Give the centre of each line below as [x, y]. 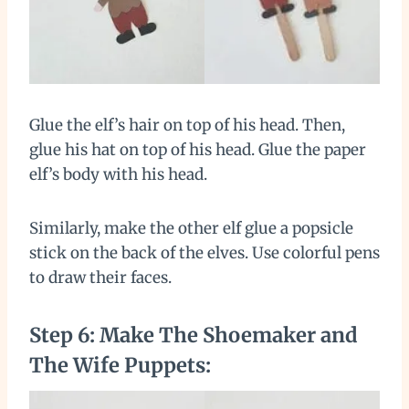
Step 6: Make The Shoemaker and [194, 336]
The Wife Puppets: [120, 366]
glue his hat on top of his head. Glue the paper [198, 150]
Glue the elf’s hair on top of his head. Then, [187, 126]
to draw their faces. [102, 278]
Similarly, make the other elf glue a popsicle [191, 229]
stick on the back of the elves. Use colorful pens [204, 253]
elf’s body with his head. [120, 175]
